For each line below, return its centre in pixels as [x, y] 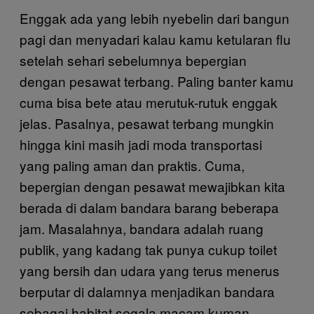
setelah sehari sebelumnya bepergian [133, 60]
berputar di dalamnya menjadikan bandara [147, 291]
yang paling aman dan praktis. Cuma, [132, 165]
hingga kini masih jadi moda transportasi [141, 144]
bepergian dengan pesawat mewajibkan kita [152, 186]
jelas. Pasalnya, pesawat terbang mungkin [147, 123]
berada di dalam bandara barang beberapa [149, 207]
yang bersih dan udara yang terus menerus [150, 270]
